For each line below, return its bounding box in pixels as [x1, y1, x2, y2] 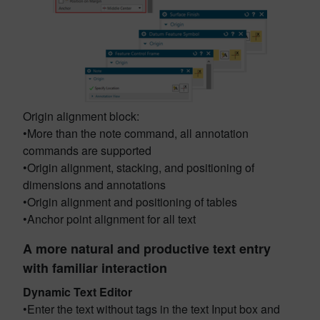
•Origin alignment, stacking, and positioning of [23, 159, 254, 176]
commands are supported [23, 142, 151, 159]
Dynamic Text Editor [23, 284, 132, 300]
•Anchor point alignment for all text [23, 211, 196, 227]
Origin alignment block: [23, 108, 139, 124]
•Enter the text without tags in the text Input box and [23, 301, 280, 317]
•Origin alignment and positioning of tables [23, 194, 237, 210]
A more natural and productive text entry [23, 239, 271, 258]
